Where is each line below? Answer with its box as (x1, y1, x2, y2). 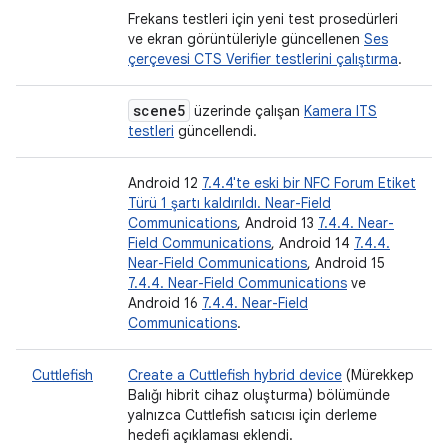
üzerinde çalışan (190, 102, 304, 120)
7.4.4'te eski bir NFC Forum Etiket (202, 174, 416, 192)
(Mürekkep (342, 366, 414, 384)
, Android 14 (271, 234, 354, 252)
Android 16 (128, 294, 202, 312)
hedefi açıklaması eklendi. (128, 426, 293, 444)
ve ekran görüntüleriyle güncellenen (128, 30, 364, 48)
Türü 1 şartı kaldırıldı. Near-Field (128, 194, 331, 212)
